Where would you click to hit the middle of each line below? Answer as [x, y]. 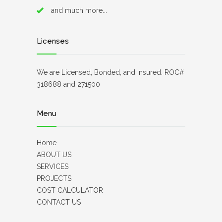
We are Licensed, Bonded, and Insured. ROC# [111, 73]
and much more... [79, 11]
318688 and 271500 [68, 84]
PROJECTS [54, 179]
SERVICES [53, 167]
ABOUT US [54, 155]
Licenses [53, 41]
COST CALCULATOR [70, 191]
